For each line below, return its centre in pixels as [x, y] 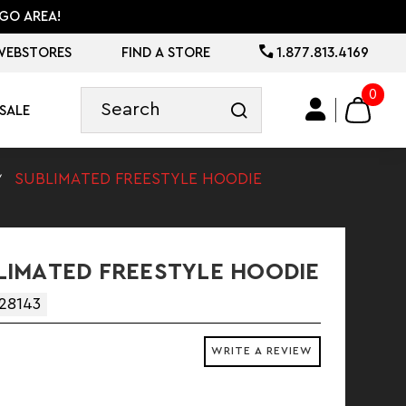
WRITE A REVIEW [262, 351]
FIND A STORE [165, 53]
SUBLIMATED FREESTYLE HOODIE [138, 179]
